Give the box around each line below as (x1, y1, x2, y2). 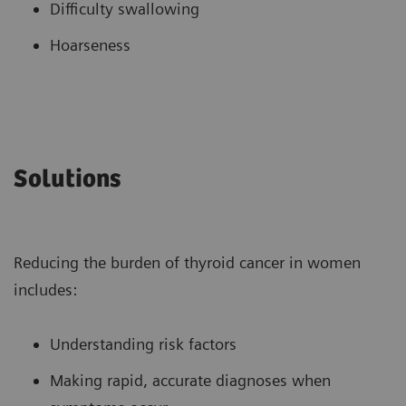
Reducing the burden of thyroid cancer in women (14, 253, 361, 273)
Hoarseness (50, 35, 130, 55)
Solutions (14, 165, 121, 195)
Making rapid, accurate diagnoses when (50, 371, 331, 391)
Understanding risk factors (50, 334, 237, 354)
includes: (14, 280, 77, 300)
